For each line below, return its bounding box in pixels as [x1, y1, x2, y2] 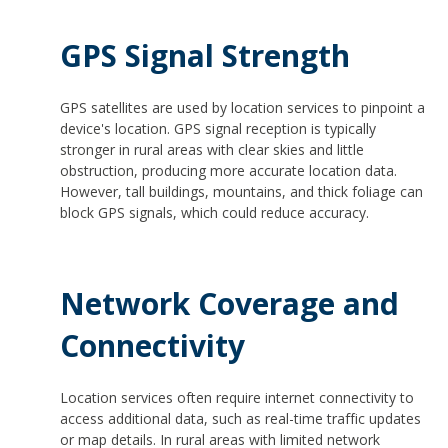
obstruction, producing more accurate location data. [60, 160, 397, 180]
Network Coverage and [60, 283, 399, 325]
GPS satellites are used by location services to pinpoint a [60, 97, 425, 117]
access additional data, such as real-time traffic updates [60, 408, 421, 428]
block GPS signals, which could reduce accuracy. [60, 202, 369, 222]
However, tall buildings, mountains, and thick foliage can [60, 181, 423, 201]
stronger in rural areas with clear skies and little [60, 139, 364, 159]
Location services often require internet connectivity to [60, 387, 414, 407]
